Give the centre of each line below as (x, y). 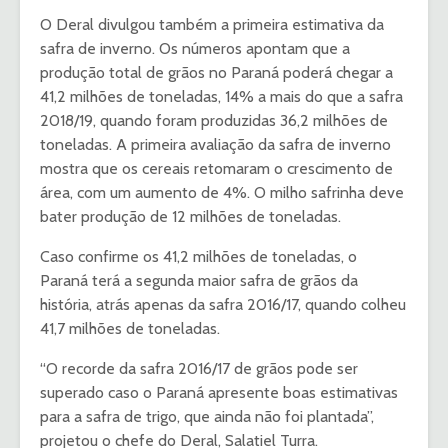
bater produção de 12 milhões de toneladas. (192, 217)
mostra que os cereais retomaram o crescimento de (216, 169)
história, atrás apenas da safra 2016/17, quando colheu (223, 305)
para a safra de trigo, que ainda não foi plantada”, (207, 417)
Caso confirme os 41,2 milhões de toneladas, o (198, 257)
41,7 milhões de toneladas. (130, 329)
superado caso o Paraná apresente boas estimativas (219, 393)
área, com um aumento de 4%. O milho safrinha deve (222, 193)
